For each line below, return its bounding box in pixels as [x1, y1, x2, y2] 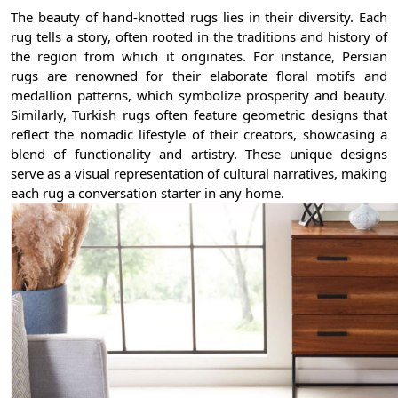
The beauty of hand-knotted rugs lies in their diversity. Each [11, 7, 387, 26]
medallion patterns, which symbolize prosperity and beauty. [11, 85, 387, 104]
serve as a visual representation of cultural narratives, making [11, 163, 387, 182]
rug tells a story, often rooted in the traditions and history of [11, 27, 387, 45]
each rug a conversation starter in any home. [11, 183, 284, 202]
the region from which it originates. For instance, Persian [11, 46, 387, 65]
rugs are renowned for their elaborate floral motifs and [11, 66, 387, 84]
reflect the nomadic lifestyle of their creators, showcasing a [11, 124, 387, 143]
